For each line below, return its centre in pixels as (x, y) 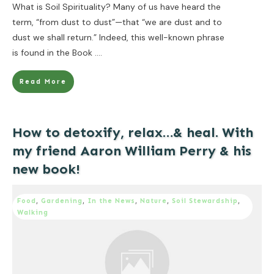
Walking (33, 212)
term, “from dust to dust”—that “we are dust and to (117, 22)
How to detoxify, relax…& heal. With (133, 132)
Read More (43, 81)
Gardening (62, 201)
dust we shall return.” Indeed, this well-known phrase (118, 37)
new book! (46, 169)
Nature (154, 201)
